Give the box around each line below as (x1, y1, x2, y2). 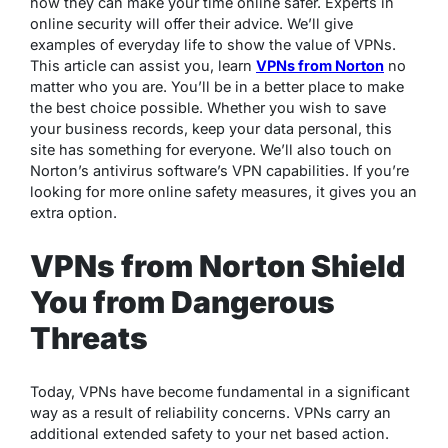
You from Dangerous (30, 283, 335, 320)
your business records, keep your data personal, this (30, 120, 392, 137)
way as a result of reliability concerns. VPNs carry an (30, 403, 391, 421)
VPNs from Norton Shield (30, 247, 405, 284)
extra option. (30, 204, 117, 221)
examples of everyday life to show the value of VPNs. (30, 36, 396, 53)
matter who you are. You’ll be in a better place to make (30, 78, 404, 95)
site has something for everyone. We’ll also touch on (30, 141, 392, 158)
